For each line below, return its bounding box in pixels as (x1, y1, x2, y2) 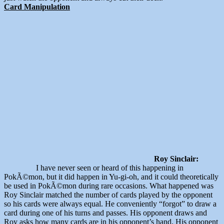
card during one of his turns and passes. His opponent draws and (4, 208, 207, 217)
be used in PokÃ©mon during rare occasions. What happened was (4, 181, 213, 190)
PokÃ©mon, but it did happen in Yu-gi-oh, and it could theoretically (4, 172, 218, 181)
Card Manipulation (4, 2, 70, 11)
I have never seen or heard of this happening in (4, 163, 183, 172)
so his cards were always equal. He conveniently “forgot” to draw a (4, 199, 216, 208)
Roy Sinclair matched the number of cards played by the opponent (4, 190, 212, 199)
